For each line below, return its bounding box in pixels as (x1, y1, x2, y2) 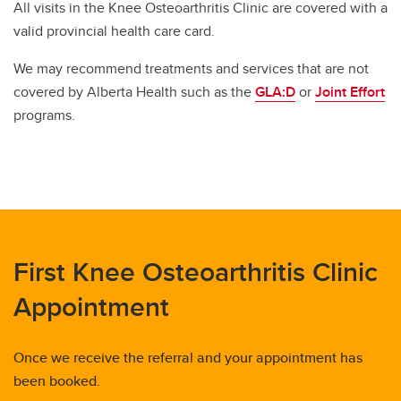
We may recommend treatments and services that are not (13, 58, 369, 79)
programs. (13, 105, 75, 125)
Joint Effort (315, 81, 385, 102)
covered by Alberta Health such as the (13, 81, 255, 102)
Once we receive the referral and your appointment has (13, 347, 363, 368)
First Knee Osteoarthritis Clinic (13, 252, 378, 291)
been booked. (13, 371, 100, 391)
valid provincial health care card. (13, 21, 218, 41)
